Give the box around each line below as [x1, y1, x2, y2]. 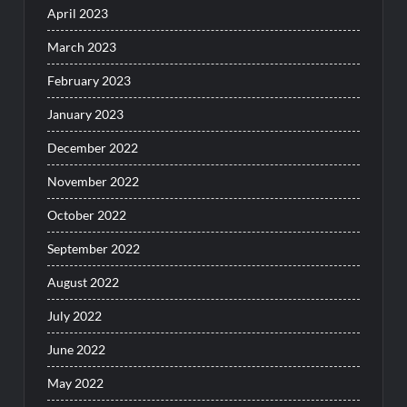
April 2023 [47, 5, 109, 22]
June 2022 [47, 342, 106, 358]
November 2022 [47, 174, 140, 190]
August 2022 [47, 274, 120, 291]
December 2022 [47, 140, 139, 156]
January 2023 [47, 106, 124, 123]
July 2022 [47, 308, 103, 324]
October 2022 [47, 207, 127, 223]
